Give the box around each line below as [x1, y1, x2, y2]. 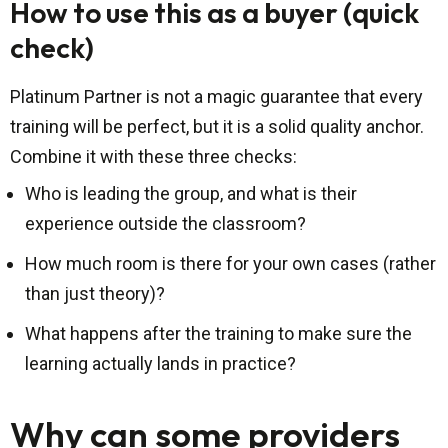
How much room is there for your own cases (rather [25, 253, 436, 275]
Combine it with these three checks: [10, 146, 297, 168]
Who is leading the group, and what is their [25, 183, 357, 205]
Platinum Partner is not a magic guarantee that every [10, 86, 423, 108]
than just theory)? [25, 283, 165, 305]
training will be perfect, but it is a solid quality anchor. [10, 116, 424, 138]
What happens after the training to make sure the [25, 323, 412, 345]
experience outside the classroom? [25, 213, 306, 235]
